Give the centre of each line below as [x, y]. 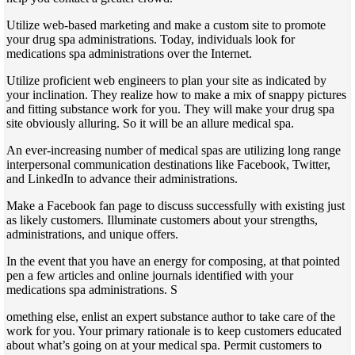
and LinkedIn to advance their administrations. [122, 178]
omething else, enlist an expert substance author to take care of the [171, 316]
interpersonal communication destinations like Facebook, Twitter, [168, 164]
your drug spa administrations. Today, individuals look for [151, 39]
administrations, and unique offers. [92, 234]
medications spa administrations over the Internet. [129, 53]
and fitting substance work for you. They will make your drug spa [170, 109]
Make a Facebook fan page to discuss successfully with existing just [176, 205]
